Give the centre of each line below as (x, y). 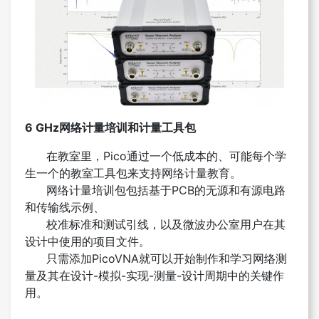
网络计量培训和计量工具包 (127, 128)
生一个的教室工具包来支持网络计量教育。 (133, 173)
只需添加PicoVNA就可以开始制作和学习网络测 (156, 259)
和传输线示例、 (65, 208)
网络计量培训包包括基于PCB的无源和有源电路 (155, 190)
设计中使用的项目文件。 (88, 242)
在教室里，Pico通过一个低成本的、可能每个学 (156, 156)
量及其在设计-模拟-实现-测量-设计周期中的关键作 (155, 276)
